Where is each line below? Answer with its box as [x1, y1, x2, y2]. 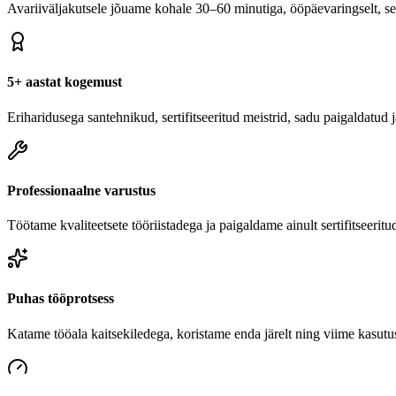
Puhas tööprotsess [7, 291, 114, 307]
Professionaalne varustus [7, 182, 156, 198]
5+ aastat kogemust [7, 74, 122, 90]
